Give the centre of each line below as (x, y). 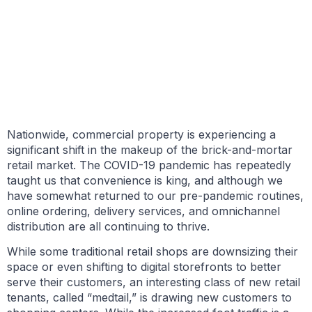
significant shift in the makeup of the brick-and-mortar (150, 149)
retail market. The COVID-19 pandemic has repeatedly (149, 165)
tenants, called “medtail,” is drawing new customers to (149, 298)
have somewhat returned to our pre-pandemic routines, (155, 195)
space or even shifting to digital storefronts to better (144, 267)
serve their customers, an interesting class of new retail (154, 282)
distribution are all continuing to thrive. (108, 226)
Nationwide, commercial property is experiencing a (141, 134)
